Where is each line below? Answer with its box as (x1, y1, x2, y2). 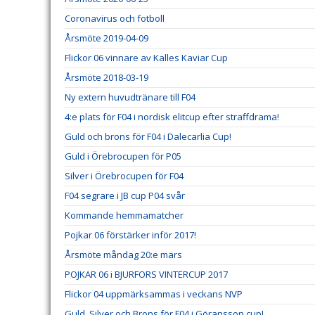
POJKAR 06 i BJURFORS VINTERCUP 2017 (65, 268, 228, 281)
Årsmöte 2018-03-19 (65, 71, 148, 84)
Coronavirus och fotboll (65, 12, 165, 25)
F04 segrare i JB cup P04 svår (65, 189, 185, 202)
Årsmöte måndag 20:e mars (65, 248, 182, 261)
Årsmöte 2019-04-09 (65, 32, 148, 44)
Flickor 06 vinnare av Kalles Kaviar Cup (65, 51, 228, 64)
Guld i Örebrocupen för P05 (65, 150, 181, 162)
